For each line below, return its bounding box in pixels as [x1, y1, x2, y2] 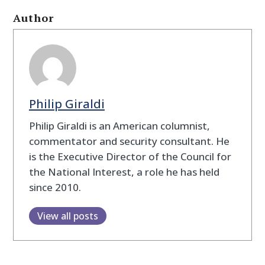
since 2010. [28, 180, 81, 195]
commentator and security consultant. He [28, 134, 230, 148]
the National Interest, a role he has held [28, 165, 219, 179]
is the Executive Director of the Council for [28, 150, 231, 164]
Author [13, 10, 54, 25]
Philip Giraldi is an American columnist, [28, 119, 210, 133]
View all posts [37, 209, 98, 223]
